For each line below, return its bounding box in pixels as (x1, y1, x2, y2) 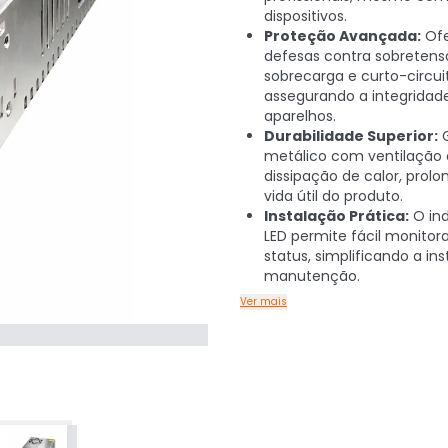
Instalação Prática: (264, 206, 409, 226)
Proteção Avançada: (264, 26, 421, 46)
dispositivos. (264, 6, 347, 26)
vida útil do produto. (264, 186, 403, 206)
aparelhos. (264, 106, 336, 126)
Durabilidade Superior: (264, 126, 438, 146)
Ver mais (240, 294, 287, 309)
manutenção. (264, 266, 360, 286)
